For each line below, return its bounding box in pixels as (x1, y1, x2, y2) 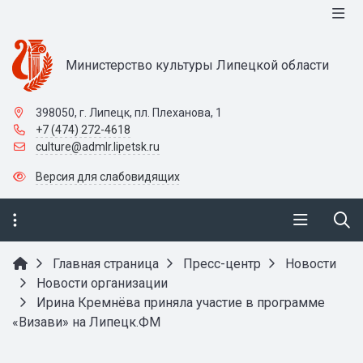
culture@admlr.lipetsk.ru (35, 140, 160, 153)
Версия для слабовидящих (35, 170, 180, 183)
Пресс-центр (183, 256, 261, 271)
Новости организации (36, 275, 168, 291)
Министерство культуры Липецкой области (66, 58, 330, 73)
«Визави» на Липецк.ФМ (12, 314, 160, 330)
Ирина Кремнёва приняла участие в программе (33, 295, 325, 310)
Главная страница (53, 256, 159, 271)
